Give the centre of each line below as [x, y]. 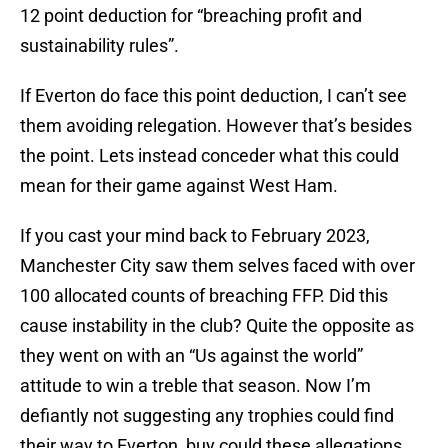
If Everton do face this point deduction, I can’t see [213, 96]
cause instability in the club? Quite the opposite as [217, 326]
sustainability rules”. [99, 46]
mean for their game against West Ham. [179, 186]
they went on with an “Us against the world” [191, 356]
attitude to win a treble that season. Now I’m [195, 386]
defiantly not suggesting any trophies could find [207, 416]
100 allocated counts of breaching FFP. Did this [204, 296]
